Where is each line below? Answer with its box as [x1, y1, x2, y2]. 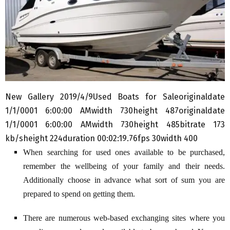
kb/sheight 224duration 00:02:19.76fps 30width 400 [5, 133, 198, 143]
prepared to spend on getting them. [23, 189, 135, 198]
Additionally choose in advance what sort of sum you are [23, 175, 225, 184]
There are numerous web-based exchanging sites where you [23, 213, 225, 222]
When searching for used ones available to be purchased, [23, 147, 225, 157]
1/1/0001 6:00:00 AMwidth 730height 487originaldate [5, 105, 225, 116]
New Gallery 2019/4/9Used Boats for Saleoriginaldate [5, 91, 225, 102]
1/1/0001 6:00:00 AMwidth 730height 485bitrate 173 [5, 119, 225, 129]
